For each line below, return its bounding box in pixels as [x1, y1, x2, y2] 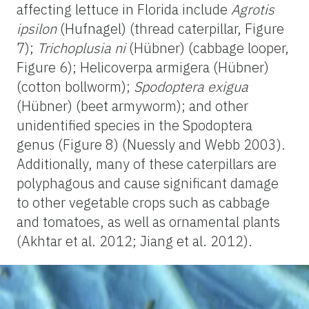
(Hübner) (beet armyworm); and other [17, 96, 248, 115]
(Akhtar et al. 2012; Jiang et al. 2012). [17, 231, 252, 250]
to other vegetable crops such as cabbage [17, 192, 270, 212]
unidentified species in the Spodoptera [17, 115, 252, 134]
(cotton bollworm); [17, 77, 134, 96]
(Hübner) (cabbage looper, [126, 38, 289, 57]
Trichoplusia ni [37, 38, 126, 57]
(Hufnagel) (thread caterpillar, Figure [57, 19, 284, 38]
